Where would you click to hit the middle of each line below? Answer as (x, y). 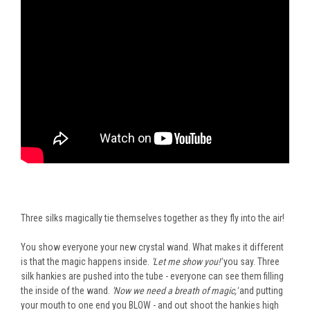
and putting (260, 290)
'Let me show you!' (186, 261)
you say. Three (250, 261)
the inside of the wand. (66, 290)
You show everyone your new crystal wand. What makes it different (152, 247)
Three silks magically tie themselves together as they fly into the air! (153, 218)
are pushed (90, 276)
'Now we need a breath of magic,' (175, 290)
